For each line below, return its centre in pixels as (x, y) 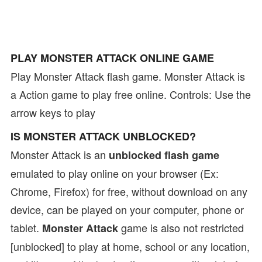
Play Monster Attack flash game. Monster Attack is (128, 76)
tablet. (26, 227)
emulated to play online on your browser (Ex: (115, 173)
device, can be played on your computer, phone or (127, 209)
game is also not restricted (181, 227)
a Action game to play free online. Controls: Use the (131, 94)
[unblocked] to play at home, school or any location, (130, 246)
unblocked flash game (164, 155)
